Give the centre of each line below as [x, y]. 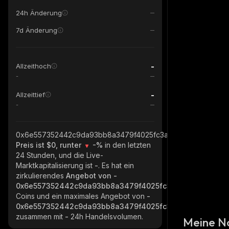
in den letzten [128, 145]
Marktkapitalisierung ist [55, 165]
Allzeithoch [33, 66]
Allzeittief [30, 95]
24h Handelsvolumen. [107, 216]
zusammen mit [40, 216]
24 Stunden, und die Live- [60, 155]
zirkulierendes [41, 176]
